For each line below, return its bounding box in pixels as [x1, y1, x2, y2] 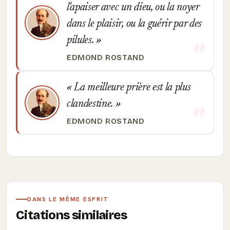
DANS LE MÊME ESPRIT [27, 195, 109, 203]
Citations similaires [16, 208, 127, 222]
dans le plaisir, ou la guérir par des [67, 18, 202, 30]
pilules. [67, 35, 97, 46]
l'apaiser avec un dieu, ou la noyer [67, 2, 199, 13]
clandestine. [67, 99, 116, 110]
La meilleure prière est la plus [71, 82, 191, 93]
